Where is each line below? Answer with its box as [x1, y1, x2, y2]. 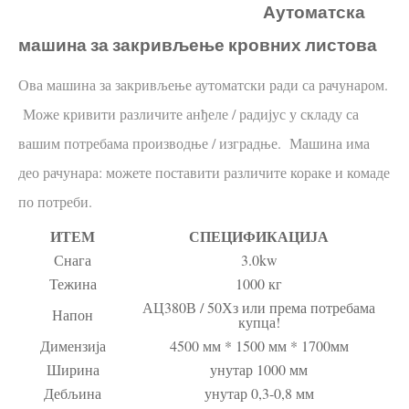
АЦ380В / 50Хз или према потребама [142, 297, 375, 317]
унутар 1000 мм [210, 359, 308, 379]
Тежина [48, 273, 97, 293]
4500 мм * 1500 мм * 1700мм [169, 335, 349, 355]
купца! [237, 311, 280, 331]
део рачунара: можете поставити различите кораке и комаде [18, 162, 390, 182]
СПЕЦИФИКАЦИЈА [189, 225, 329, 246]
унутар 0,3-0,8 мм [204, 383, 314, 403]
